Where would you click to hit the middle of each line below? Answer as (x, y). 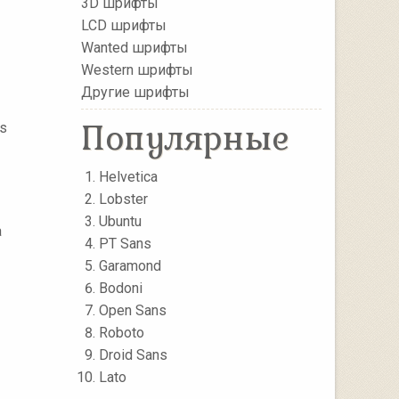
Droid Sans (133, 355)
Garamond (130, 266)
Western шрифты (137, 69)
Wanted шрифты (134, 47)
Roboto (122, 333)
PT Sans (125, 244)
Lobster (123, 199)
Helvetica (128, 177)
